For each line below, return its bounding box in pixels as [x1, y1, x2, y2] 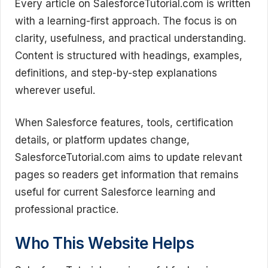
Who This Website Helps [15, 233, 194, 252]
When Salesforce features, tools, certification [15, 117, 233, 129]
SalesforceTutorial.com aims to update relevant [15, 151, 242, 163]
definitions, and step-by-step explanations [15, 66, 217, 79]
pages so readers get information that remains [15, 169, 239, 181]
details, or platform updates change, [15, 134, 190, 146]
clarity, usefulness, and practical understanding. [15, 32, 246, 44]
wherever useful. [15, 84, 95, 96]
